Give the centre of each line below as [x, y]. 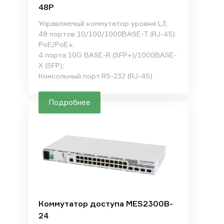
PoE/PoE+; [56, 44]
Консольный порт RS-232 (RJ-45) [95, 76]
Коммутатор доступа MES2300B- [105, 203]
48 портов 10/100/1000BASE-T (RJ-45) [106, 34]
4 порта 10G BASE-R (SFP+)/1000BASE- [107, 55]
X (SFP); [51, 65]
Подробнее [69, 102]
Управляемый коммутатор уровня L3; [103, 23]
